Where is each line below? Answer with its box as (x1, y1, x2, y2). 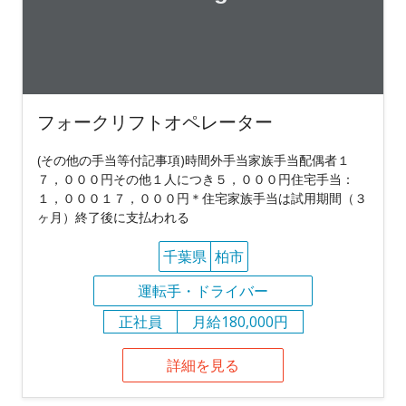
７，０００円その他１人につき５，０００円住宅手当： (37, 170, 354, 188)
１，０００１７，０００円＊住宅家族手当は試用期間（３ (37, 189, 367, 208)
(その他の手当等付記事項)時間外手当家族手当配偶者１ (37, 151, 350, 169)
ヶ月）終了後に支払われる (37, 208, 189, 227)
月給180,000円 (191, 312, 288, 333)
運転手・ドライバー (138, 281, 268, 302)
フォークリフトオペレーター (37, 110, 273, 135)
